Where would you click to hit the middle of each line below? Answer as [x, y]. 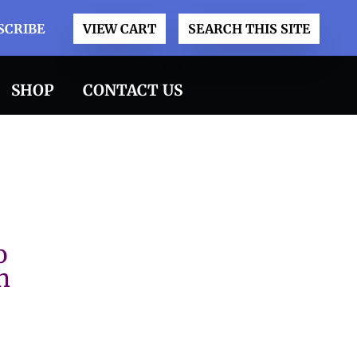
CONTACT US [132, 90]
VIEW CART [119, 29]
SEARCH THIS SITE [249, 29]
